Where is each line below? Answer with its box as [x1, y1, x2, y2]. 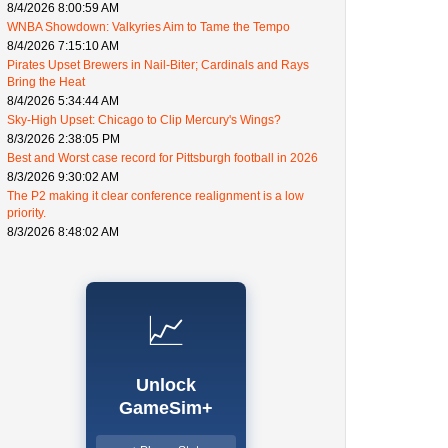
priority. [7, 205, 46, 220]
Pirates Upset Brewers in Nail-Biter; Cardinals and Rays [7, 57, 309, 72]
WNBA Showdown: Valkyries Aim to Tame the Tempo [7, 19, 290, 34]
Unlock [136, 374, 196, 395]
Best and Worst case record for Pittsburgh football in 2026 [7, 150, 318, 165]
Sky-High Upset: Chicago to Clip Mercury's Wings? [7, 112, 281, 127]
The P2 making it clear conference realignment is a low [7, 188, 304, 203]
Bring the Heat [7, 74, 85, 89]
